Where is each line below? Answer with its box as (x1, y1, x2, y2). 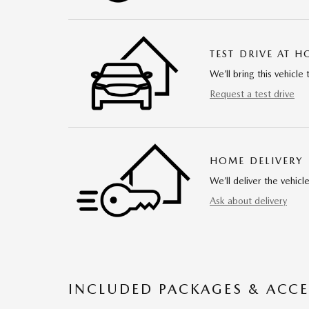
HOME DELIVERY (210, 154, 303, 166)
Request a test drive (210, 88, 295, 99)
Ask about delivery (210, 195, 287, 206)
